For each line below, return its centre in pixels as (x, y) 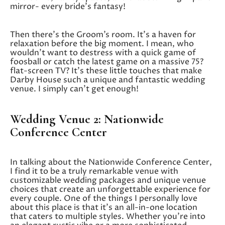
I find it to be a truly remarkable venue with (94, 171)
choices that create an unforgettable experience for (110, 189)
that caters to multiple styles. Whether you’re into (108, 216)
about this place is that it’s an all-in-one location (104, 207)
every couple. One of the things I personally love (104, 198)
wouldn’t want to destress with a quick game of (103, 52)
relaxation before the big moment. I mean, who (102, 43)
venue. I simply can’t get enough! (74, 89)
